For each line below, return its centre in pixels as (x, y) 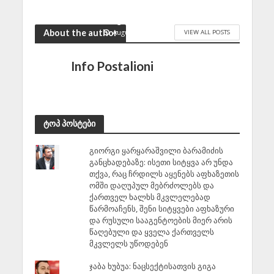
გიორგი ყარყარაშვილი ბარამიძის (156, 150)
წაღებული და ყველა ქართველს (151, 231)
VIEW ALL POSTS (207, 31)
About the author (80, 32)
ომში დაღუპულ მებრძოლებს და (151, 185)
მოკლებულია (137, 18)
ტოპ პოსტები (69, 123)
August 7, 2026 (137, 32)
